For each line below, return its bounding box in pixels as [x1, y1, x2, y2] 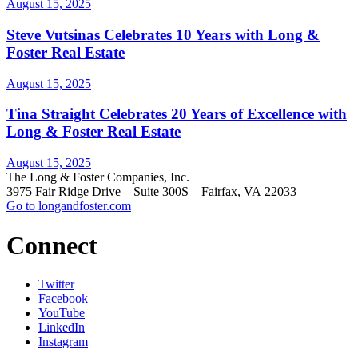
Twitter [38, 277, 74, 292]
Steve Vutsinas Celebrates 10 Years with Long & [6, 26, 320, 43]
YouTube [38, 306, 85, 320]
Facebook [38, 292, 88, 306]
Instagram [38, 335, 88, 349]
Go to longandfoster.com [6, 199, 131, 213]
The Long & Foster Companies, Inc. [6, 170, 196, 185]
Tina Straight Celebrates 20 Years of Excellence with [6, 105, 347, 123]
